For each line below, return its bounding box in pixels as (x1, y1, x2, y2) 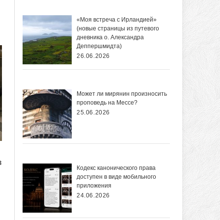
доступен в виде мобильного (77, 173, 156, 181)
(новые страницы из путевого (77, 25, 159, 32)
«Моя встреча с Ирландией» (77, 16, 157, 24)
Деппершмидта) (77, 43, 122, 50)
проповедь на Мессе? (77, 99, 137, 107)
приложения (77, 182, 111, 190)
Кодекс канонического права (77, 165, 156, 172)
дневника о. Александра (77, 34, 144, 41)
